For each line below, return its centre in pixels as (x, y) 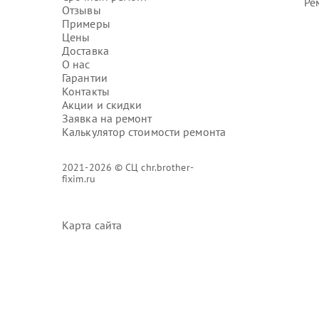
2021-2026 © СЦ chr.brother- (128, 167)
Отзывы (82, 10)
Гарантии (85, 78)
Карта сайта (92, 225)
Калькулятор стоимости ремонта (144, 132)
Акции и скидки (102, 105)
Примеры (86, 23)
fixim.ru (79, 179)
